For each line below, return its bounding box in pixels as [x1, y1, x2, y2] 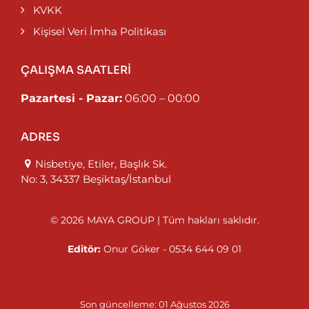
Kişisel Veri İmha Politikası [33, 25, 166, 39]
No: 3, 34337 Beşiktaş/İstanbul [21, 172, 171, 186]
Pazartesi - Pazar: [21, 92, 122, 106]
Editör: [68, 243, 101, 256]
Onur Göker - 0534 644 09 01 [101, 243, 241, 256]
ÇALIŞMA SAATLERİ [21, 63, 131, 78]
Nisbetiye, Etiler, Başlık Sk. [35, 157, 167, 171]
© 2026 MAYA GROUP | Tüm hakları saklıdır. [50, 214, 259, 227]
